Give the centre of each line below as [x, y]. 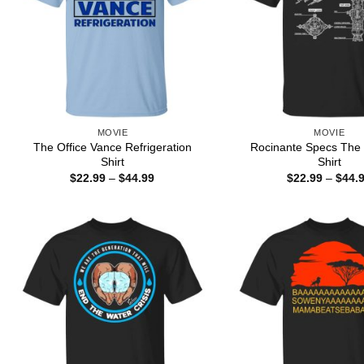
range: [171, 189]
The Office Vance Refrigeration [112, 147]
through [174, 212]
